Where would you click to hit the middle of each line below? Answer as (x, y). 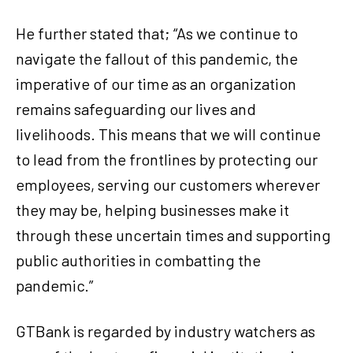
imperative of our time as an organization (156, 84)
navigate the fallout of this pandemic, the (157, 59)
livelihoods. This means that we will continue (168, 134)
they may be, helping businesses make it (152, 210)
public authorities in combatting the (138, 260)
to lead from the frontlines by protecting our (167, 160)
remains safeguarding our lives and (136, 109)
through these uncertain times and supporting (173, 235)
